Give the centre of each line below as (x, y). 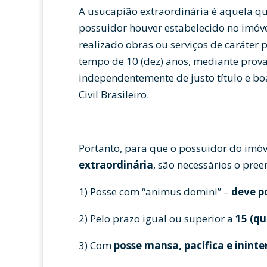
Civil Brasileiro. (114, 94)
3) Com (96, 245)
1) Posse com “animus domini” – (155, 192)
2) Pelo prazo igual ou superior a (157, 218)
